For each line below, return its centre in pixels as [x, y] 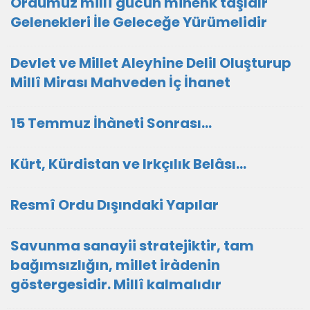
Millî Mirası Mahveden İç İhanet [120, 82]
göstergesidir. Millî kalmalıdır [116, 284]
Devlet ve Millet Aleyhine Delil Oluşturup [151, 63]
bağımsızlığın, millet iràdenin [115, 265]
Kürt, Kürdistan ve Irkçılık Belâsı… [128, 164]
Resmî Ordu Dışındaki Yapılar [115, 205]
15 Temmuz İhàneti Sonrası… [111, 123]
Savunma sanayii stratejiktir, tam [132, 246]
